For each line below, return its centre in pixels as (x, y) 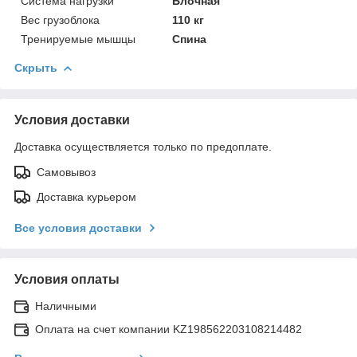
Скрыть (36, 67)
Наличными (66, 306)
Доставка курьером (86, 196)
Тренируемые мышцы (78, 39)
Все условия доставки (78, 228)
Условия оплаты (67, 279)
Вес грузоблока (60, 20)
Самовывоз (66, 172)
